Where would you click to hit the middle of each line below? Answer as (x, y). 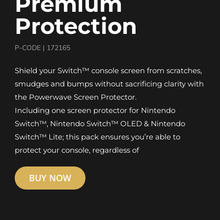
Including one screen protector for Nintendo (95, 110)
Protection (76, 26)
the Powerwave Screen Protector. (75, 97)
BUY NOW (50, 178)
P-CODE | (30, 48)
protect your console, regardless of (77, 150)
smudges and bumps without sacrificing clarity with (109, 84)
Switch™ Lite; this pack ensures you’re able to (97, 137)
